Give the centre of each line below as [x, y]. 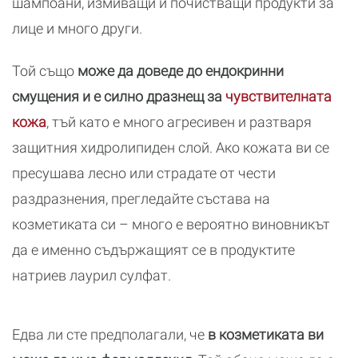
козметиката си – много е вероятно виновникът [171, 224]
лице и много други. [77, 28]
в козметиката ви [266, 334]
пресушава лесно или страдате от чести [144, 173]
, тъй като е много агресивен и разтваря [179, 122]
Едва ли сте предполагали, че [110, 334]
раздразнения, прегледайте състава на [141, 199]
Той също [43, 71]
